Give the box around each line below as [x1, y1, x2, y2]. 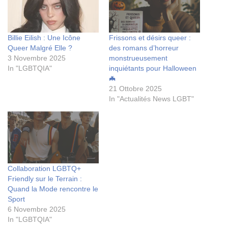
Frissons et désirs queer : [109, 34, 191, 42]
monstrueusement [109, 54, 167, 63]
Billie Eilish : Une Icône [8, 34, 80, 42]
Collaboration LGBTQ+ [8, 164, 81, 173]
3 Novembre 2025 [8, 54, 66, 63]
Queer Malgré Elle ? [8, 44, 72, 52]
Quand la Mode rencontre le [8, 185, 98, 193]
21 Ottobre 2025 [109, 84, 162, 93]
